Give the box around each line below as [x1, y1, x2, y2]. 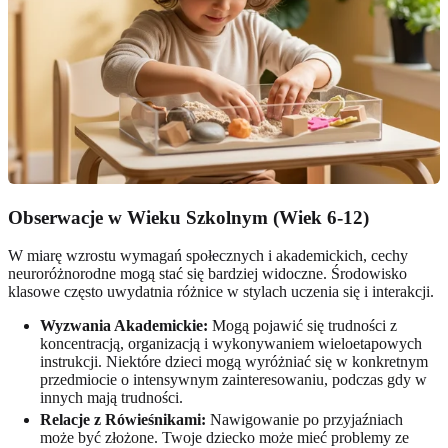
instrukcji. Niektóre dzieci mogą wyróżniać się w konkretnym [40, 353, 428, 371]
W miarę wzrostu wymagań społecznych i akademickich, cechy [8, 247, 408, 265]
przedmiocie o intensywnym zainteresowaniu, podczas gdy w [40, 371, 427, 389]
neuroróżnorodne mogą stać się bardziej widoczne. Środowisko [8, 265, 407, 283]
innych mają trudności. [40, 389, 183, 407]
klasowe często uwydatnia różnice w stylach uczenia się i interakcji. [8, 283, 434, 301]
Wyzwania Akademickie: [40, 317, 208, 335]
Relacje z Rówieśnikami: [40, 411, 206, 429]
